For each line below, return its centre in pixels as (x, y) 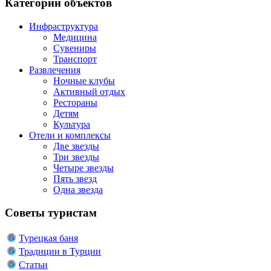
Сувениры (75, 48)
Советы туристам (51, 213)
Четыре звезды (83, 168)
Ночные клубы (84, 80)
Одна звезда (78, 189)
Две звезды (76, 146)
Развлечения (55, 70)
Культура (72, 124)
